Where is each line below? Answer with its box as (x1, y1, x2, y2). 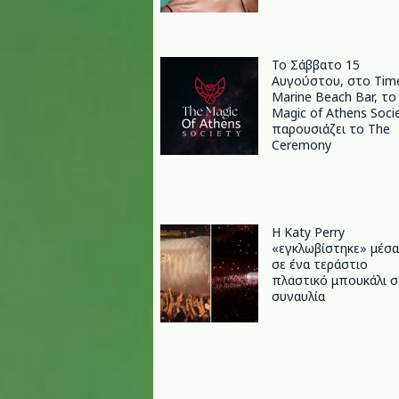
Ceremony (272, 136, 331, 153)
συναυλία (272, 288, 325, 305)
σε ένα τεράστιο (272, 256, 368, 273)
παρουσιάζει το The (272, 120, 390, 137)
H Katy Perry (272, 224, 345, 240)
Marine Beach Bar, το (272, 88, 396, 105)
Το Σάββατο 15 (272, 56, 360, 73)
